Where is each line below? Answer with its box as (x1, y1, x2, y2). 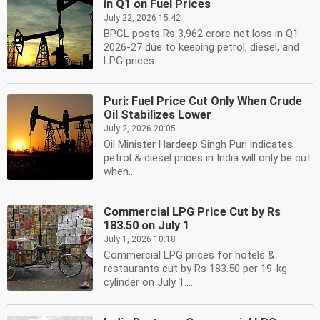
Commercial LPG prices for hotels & (104, 249, 275, 261)
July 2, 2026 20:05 (104, 124, 176, 134)
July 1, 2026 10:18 (104, 234, 176, 244)
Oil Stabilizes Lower (104, 108, 211, 121)
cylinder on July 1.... (104, 276, 193, 289)
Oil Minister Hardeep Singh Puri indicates (104, 138, 293, 151)
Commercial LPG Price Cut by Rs (104, 205, 281, 219)
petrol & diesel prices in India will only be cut (104, 151, 311, 164)
